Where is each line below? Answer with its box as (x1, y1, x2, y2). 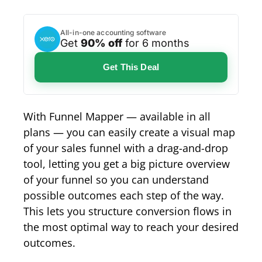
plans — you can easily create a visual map (23, 125, 235, 139)
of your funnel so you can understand (23, 172, 209, 187)
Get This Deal (103, 61, 159, 72)
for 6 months (122, 37, 189, 50)
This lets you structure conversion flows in (23, 204, 232, 218)
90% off (81, 37, 122, 50)
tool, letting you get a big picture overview (23, 156, 230, 171)
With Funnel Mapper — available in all (23, 109, 211, 123)
